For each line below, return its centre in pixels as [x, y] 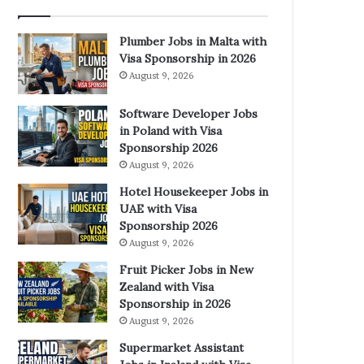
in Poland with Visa [171, 131]
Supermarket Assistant [182, 348]
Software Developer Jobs [189, 114]
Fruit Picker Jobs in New [187, 270]
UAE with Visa [158, 209]
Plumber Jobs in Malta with [193, 41]
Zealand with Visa [167, 287]
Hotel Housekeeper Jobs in [194, 192]
